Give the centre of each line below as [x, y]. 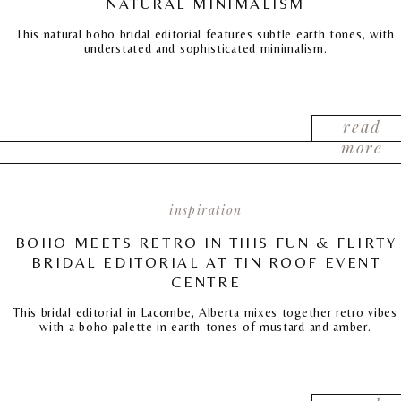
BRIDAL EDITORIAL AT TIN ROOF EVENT [206, 262]
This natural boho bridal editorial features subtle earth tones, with [205, 34]
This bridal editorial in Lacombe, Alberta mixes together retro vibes [205, 312]
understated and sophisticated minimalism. [205, 48]
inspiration [206, 210]
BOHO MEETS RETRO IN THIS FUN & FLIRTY [206, 243]
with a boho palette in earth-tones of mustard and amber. [205, 327]
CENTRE [206, 282]
